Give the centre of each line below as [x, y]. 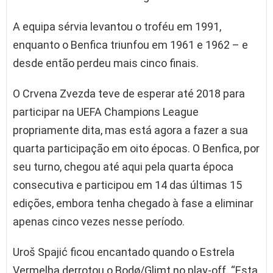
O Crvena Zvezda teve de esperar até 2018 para [129, 94]
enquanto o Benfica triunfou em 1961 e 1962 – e [130, 45]
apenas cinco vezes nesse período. [99, 222]
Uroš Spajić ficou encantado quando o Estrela [124, 252]
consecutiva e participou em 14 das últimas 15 [127, 185]
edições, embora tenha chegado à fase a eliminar [133, 204]
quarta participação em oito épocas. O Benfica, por [136, 149]
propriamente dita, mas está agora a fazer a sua [130, 130]
